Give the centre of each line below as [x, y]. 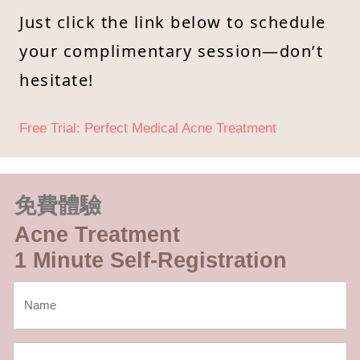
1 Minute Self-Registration [151, 260]
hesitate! [57, 80]
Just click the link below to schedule [173, 22]
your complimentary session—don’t [171, 51]
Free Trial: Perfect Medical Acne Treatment [148, 128]
